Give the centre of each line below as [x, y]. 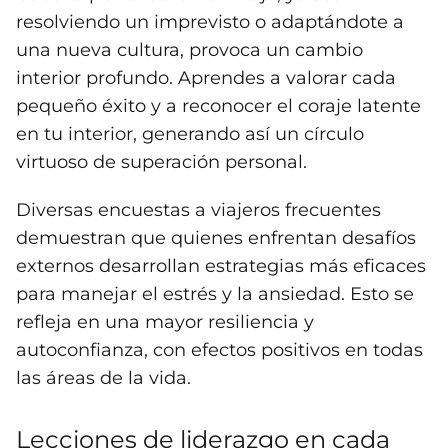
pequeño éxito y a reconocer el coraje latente [218, 106]
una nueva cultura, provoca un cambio [189, 50]
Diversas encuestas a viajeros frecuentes [198, 210]
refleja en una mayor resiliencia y [165, 322]
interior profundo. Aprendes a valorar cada [206, 78]
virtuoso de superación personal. [161, 162]
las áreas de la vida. [103, 378]
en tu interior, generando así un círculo [190, 134]
